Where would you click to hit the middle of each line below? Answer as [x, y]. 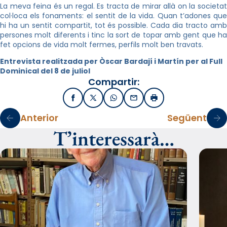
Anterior [39, 118]
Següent [187, 118]
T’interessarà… [113, 138]
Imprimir [169, 101]
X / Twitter [112, 101]
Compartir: [113, 82]
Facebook [91, 101]
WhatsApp [133, 101]
